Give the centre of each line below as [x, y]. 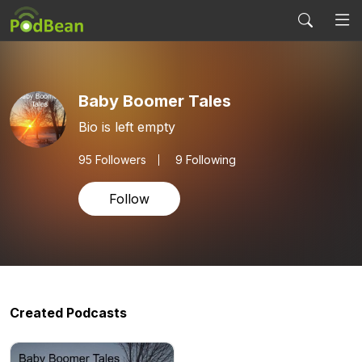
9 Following [206, 159]
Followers [119, 159]
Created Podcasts [68, 313]
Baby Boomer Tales [155, 101]
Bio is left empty [127, 126]
